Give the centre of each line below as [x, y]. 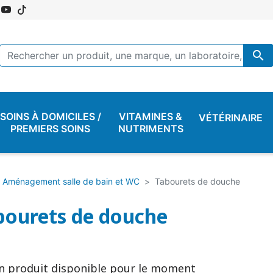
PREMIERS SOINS [51, 128]
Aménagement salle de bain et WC [71, 181]
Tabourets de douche [197, 181]
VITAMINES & [151, 116]
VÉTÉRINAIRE [231, 117]
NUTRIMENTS [151, 128]
